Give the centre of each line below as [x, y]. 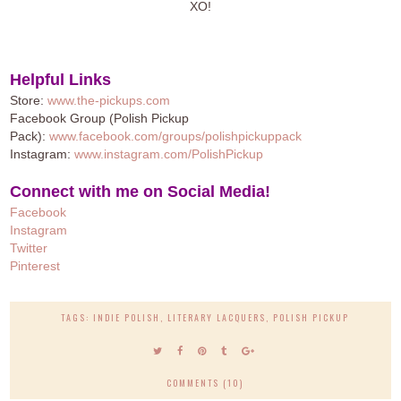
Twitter [29, 248]
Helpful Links [61, 80]
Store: [29, 101]
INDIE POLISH [126, 318]
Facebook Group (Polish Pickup [100, 119]
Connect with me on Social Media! [141, 192]
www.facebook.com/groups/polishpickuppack [176, 137]
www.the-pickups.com [109, 101]
